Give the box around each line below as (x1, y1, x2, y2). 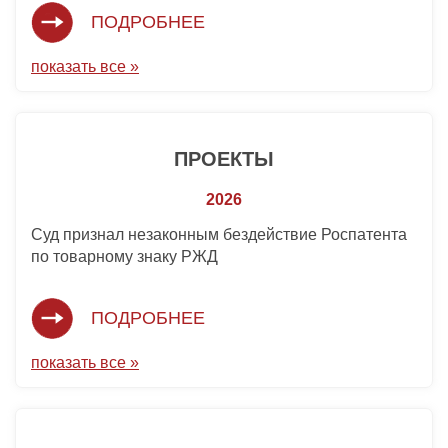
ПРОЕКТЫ (174, 148, 274, 171)
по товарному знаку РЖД (31, 248, 218, 266)
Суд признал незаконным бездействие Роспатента (31, 226, 407, 244)
